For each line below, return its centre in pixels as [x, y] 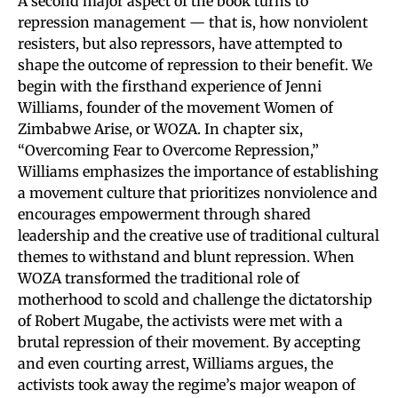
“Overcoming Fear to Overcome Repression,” [168, 150]
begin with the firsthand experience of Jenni [170, 86]
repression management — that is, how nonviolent [193, 22]
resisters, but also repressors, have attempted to [180, 43]
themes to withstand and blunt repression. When [186, 256]
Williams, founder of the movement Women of [175, 107]
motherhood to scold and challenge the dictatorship [195, 299]
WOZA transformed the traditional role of [159, 278]
